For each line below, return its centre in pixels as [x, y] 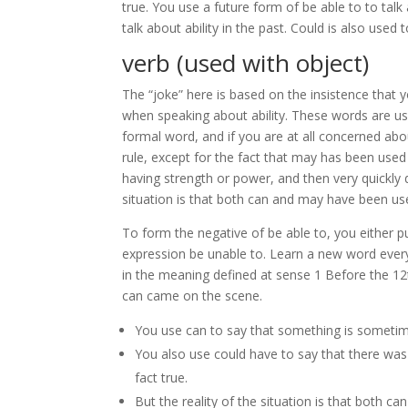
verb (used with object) [246, 63]
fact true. [162, 377]
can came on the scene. [193, 296]
